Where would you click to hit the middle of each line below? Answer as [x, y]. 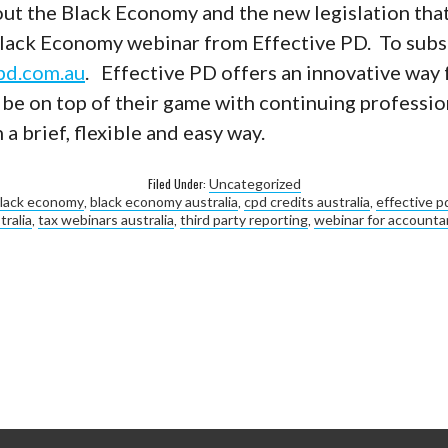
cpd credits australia [307, 201]
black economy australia [164, 201]
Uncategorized [254, 183]
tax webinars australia [105, 219]
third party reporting [243, 219]
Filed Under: [178, 183]
